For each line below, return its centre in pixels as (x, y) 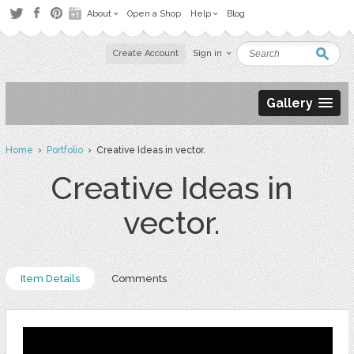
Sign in (208, 53)
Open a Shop (154, 14)
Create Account (146, 53)
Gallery (290, 103)
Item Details (50, 279)
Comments (139, 279)
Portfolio (64, 150)
